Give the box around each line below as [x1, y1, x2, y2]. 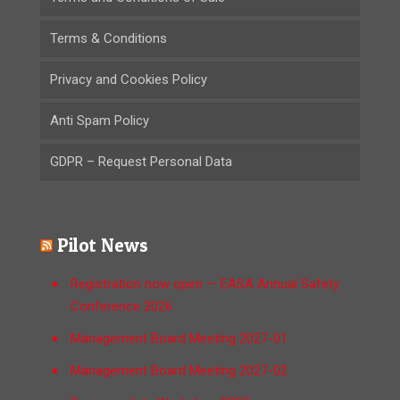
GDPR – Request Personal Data [50, 154, 232, 171]
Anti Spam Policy [50, 112, 149, 129]
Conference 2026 [71, 298, 172, 315]
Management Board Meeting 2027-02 [71, 362, 287, 379]
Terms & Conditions [50, 30, 167, 47]
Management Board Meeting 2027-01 [71, 330, 287, 347]
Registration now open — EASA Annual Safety [71, 276, 339, 293]
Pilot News [57, 234, 148, 257]
